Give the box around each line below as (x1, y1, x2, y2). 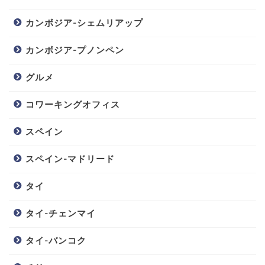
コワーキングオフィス (25, 98, 120, 110)
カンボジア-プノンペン (25, 44, 124, 56)
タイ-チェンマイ (25, 207, 96, 219)
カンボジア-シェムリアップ (25, 17, 143, 28)
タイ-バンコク (25, 234, 86, 246)
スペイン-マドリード (25, 153, 115, 164)
